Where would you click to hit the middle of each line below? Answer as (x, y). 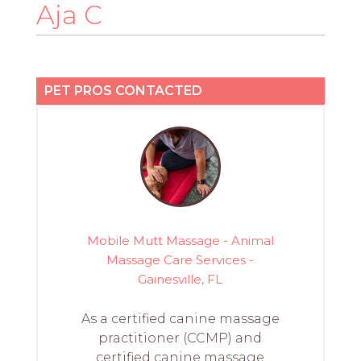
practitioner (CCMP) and (180, 338)
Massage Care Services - (180, 259)
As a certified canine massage (180, 318)
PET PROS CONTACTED (123, 91)
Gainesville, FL (180, 279)
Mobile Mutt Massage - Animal (180, 240)
